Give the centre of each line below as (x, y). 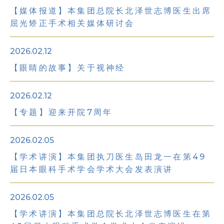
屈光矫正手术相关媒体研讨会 (72, 23)
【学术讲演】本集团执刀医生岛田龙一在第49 (108, 157)
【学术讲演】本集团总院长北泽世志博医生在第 (111, 214)
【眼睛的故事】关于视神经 (68, 68)
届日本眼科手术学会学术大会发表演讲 (92, 169)
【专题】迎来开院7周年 (61, 112)
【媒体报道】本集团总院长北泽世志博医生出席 (111, 11)
